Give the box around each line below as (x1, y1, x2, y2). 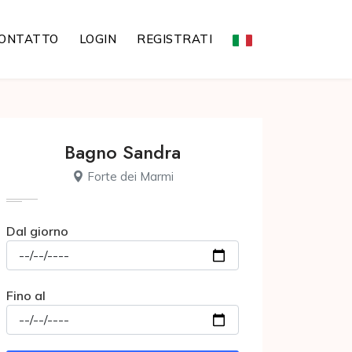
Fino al (6, 288, 46, 303)
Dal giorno (6, 223, 68, 239)
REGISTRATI (137, 31, 212, 46)
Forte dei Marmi (83, 169, 174, 184)
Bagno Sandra (64, 138, 181, 166)
